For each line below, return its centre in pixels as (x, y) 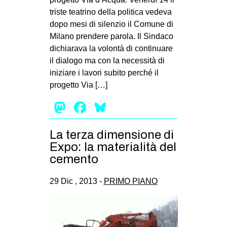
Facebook (124, 107)
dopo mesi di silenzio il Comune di (111, 24)
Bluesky (137, 107)
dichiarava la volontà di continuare (111, 48)
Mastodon (104, 107)
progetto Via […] (78, 85)
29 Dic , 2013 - (77, 181)
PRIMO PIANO (130, 181)
